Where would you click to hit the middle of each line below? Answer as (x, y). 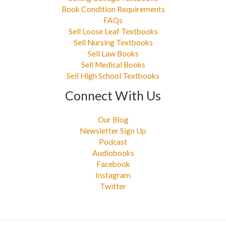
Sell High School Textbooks (113, 76)
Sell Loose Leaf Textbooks (113, 32)
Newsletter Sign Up (113, 130)
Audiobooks (113, 153)
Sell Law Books (113, 54)
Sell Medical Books (113, 65)
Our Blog (113, 119)
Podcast (113, 142)
